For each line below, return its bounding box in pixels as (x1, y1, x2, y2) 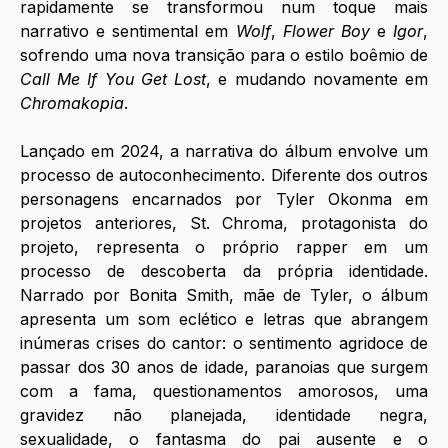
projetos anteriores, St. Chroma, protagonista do (20, 213, 428, 234)
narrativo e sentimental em (20, 21, 236, 42)
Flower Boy (282, 21, 370, 42)
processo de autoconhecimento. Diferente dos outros (20, 165, 428, 186)
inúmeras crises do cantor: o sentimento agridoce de (20, 333, 428, 354)
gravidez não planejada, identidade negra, (20, 405, 428, 426)
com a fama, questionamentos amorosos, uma (20, 381, 428, 402)
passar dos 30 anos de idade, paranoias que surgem (20, 357, 428, 378)
